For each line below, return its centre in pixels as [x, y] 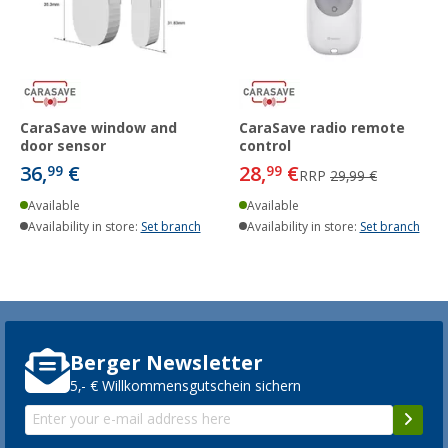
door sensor [63, 145]
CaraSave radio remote [322, 127]
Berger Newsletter [166, 363]
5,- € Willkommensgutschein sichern [185, 386]
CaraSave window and [98, 127]
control [265, 145]
